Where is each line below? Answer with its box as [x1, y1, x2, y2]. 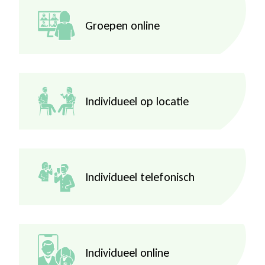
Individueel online [85, 245, 169, 260]
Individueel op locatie [85, 94, 189, 109]
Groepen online [85, 18, 160, 33]
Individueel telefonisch [85, 170, 195, 185]
